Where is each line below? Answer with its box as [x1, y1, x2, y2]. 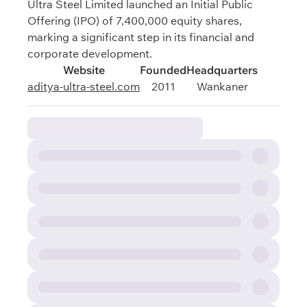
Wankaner [196, 79, 248, 93]
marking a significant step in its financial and [27, 30, 254, 44]
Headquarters [186, 63, 258, 77]
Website [62, 63, 105, 77]
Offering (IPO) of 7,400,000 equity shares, [27, 14, 242, 27]
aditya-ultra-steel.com [27, 79, 140, 93]
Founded [140, 63, 186, 77]
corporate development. [27, 47, 152, 60]
